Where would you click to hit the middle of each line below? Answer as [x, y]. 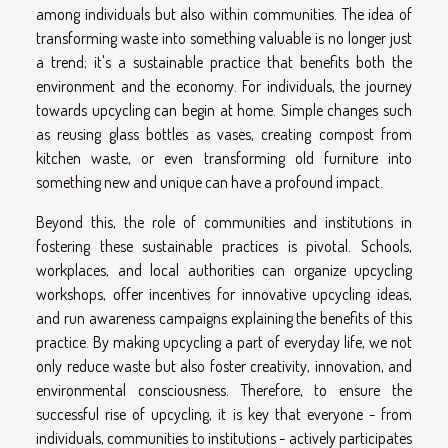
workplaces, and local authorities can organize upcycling [224, 269]
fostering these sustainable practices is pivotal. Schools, [224, 245]
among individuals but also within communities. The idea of [224, 13]
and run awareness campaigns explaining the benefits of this [224, 317]
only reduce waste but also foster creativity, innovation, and [224, 365]
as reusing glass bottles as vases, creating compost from [224, 133]
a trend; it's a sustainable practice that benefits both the [224, 61]
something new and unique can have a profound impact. [209, 181]
